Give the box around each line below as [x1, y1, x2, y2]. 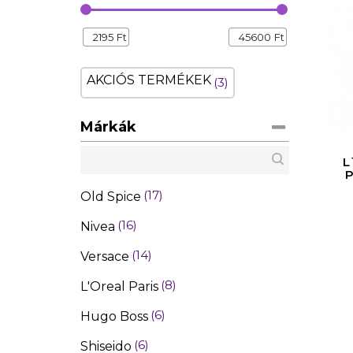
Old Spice [80, 189, 141, 205]
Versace [80, 249, 129, 265]
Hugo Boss [80, 309, 148, 325]
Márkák [80, 118, 136, 136]
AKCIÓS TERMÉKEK [87, 72, 211, 88]
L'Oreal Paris [80, 279, 158, 295]
